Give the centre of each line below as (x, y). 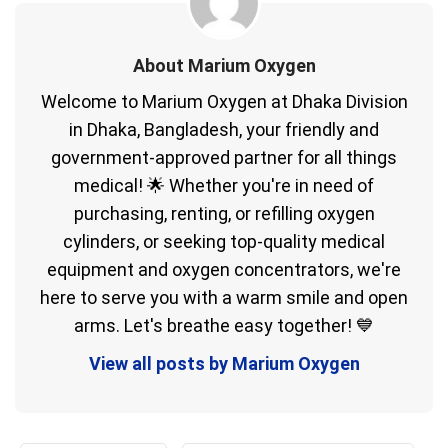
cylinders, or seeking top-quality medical (224, 241)
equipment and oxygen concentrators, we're (224, 269)
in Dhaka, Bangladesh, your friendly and (224, 129)
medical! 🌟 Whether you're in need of (224, 185)
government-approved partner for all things (224, 157)
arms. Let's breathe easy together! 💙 (224, 325)
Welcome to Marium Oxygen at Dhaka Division (224, 101)
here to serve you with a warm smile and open (224, 297)
